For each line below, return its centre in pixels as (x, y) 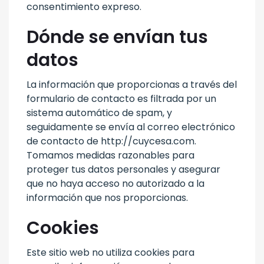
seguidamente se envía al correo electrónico (131, 127)
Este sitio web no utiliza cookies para (110, 252)
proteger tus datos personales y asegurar (123, 169)
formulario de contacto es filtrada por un (121, 98)
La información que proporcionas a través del (132, 84)
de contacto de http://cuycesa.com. (111, 141)
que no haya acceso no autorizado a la (115, 183)
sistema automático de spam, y (99, 113)
